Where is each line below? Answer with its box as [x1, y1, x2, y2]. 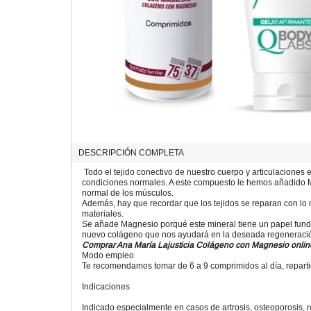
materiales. [82, 208, 124, 219]
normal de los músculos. [82, 187, 174, 198]
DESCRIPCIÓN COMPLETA [78, 147, 184, 158]
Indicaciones [82, 281, 130, 292]
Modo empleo [82, 250, 134, 260]
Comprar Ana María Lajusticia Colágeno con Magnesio [82, 239, 289, 250]
